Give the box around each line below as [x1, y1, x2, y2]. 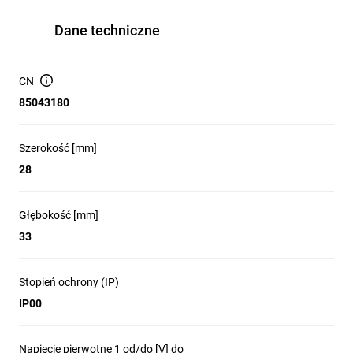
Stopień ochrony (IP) [19, 276, 119, 288]
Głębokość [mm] [19, 209, 98, 221]
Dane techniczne [54, 22, 160, 39]
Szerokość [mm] [19, 142, 97, 154]
